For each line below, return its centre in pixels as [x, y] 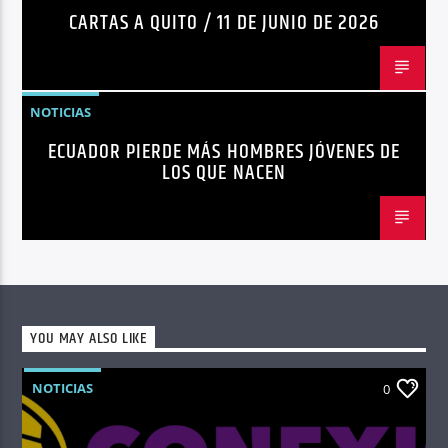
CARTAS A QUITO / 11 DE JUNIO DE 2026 [224, 23]
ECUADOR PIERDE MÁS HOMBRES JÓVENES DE [224, 152]
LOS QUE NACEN [224, 173]
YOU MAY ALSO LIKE [89, 339]
